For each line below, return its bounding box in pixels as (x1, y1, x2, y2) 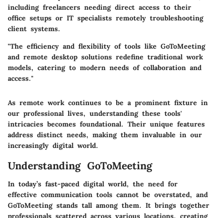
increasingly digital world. (8, 141, 98, 150)
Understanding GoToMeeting (8, 159, 152, 172)
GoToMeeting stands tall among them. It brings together (8, 201, 209, 210)
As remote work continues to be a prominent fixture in (8, 98, 208, 107)
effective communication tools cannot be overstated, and (8, 190, 208, 200)
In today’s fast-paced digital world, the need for (8, 180, 178, 189)
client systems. (8, 24, 60, 33)
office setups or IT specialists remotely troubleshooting (8, 13, 203, 22)
